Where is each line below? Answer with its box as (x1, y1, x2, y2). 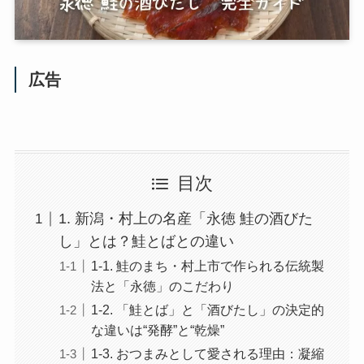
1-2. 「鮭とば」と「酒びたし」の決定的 (90, 302, 324, 318)
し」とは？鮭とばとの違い (58, 233, 234, 250)
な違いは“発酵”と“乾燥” (90, 323, 224, 338)
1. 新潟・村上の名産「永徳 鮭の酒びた (58, 210, 313, 227)
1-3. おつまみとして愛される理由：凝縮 (90, 346, 324, 362)
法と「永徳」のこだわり (90, 279, 234, 294)
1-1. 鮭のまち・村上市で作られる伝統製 (90, 258, 324, 274)
